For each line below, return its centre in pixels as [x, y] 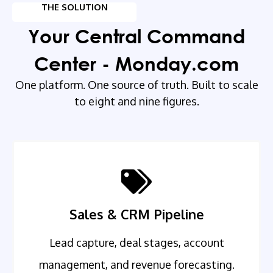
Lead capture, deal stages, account [136, 243]
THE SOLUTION [74, 7]
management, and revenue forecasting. [136, 265]
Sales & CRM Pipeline [136, 214]
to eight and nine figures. [136, 101]
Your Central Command [136, 36]
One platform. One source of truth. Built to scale [136, 85]
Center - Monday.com [136, 63]
